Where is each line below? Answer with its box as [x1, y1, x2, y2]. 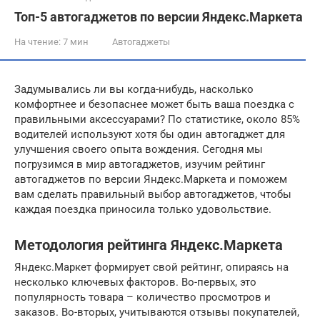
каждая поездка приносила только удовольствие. [14, 203, 271, 216]
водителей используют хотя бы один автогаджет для [14, 128, 285, 141]
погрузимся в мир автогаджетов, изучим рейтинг [14, 158, 265, 171]
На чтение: [14, 36, 61, 47]
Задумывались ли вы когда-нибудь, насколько [14, 83, 254, 96]
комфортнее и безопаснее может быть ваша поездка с [14, 98, 294, 111]
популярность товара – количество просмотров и [14, 291, 271, 304]
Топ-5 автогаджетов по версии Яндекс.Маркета [14, 9, 303, 24]
